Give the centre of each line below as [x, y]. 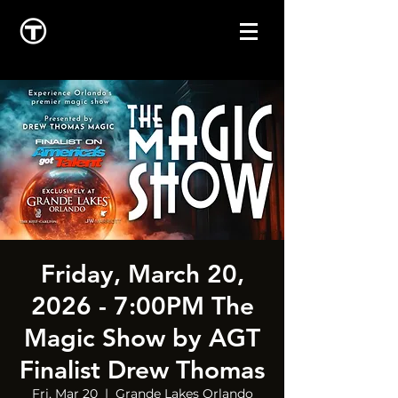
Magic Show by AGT [142, 338]
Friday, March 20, [142, 274]
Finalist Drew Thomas [142, 370]
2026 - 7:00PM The [142, 306]
